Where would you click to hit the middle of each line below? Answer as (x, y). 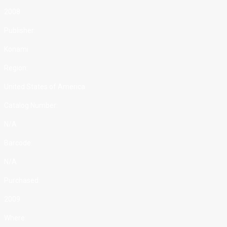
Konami (16, 49)
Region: (16, 68)
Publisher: (20, 30)
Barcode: (18, 143)
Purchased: (22, 180)
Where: (15, 218)
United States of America (45, 86)
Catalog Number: (31, 105)
